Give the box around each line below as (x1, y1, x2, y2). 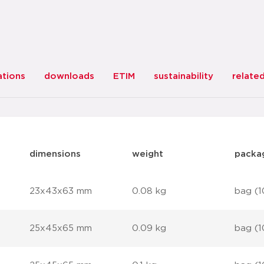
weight (131, 150, 163, 159)
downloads (44, 72, 94, 81)
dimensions (29, 150, 81, 159)
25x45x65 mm (29, 224, 93, 233)
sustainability (154, 72, 213, 81)
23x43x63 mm (29, 187, 93, 196)
